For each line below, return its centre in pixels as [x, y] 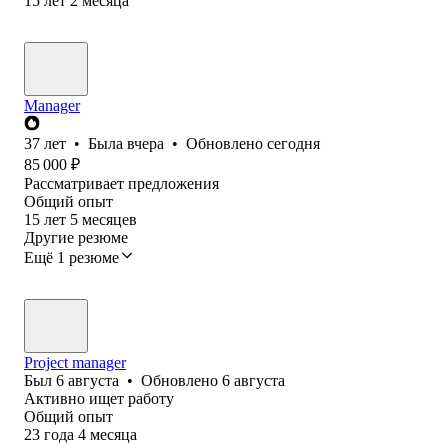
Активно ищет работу [99, 398]
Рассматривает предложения [121, 183]
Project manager [75, 362]
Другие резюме [76, 237]
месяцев [109, 219]
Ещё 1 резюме [71, 257]
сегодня [293, 143]
